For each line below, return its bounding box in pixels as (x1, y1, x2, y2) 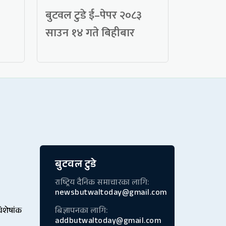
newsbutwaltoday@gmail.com (55, 187, 167, 201)
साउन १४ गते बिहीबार (45, 24, 135, 43)
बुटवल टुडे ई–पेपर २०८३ (45, 6, 142, 25)
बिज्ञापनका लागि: (55, 205, 108, 219)
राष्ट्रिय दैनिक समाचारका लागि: (55, 177, 149, 191)
